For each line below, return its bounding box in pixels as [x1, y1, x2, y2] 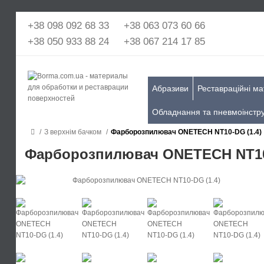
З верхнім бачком [44, 128, 101, 136]
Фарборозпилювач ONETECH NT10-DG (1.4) [111, 128, 262, 136]
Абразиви [152, 84, 189, 93]
